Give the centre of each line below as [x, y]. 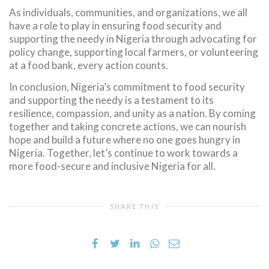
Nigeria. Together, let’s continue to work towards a [123, 153]
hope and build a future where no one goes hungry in [125, 140]
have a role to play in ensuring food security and [115, 25]
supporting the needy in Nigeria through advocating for [133, 38]
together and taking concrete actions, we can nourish [128, 127]
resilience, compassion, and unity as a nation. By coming [132, 113]
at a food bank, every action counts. [89, 65]
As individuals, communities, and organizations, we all [128, 12]
